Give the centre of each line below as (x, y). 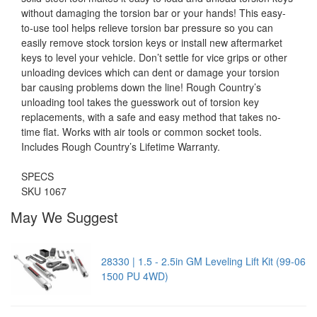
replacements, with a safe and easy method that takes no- (151, 116)
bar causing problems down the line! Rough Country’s (141, 87)
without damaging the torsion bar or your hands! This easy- (154, 12)
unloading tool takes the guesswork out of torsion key (140, 102)
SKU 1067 (44, 191)
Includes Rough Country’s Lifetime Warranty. (121, 146)
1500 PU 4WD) (134, 276)
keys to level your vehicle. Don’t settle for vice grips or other (154, 57)
